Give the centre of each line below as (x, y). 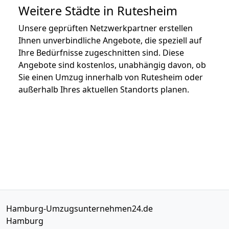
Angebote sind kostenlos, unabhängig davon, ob (112, 65)
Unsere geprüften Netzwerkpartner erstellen (106, 28)
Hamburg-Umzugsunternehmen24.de (79, 208)
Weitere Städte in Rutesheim (98, 10)
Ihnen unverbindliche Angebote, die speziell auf (110, 40)
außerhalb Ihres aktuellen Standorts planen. (104, 89)
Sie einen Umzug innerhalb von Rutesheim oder (111, 77)
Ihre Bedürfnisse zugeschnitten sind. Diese (101, 52)
